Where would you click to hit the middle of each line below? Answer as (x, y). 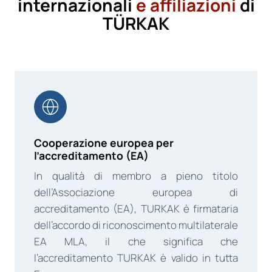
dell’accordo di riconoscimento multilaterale (136, 225)
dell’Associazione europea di (136, 192)
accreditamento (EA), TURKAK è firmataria (136, 208)
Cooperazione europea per (104, 142)
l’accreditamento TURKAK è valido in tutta (136, 257)
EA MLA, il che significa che (136, 241)
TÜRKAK (136, 23)
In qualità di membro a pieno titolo (136, 175)
